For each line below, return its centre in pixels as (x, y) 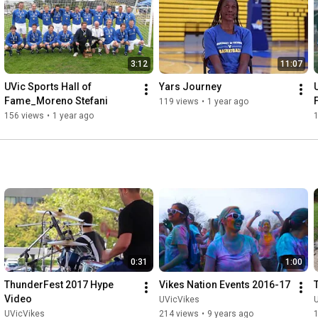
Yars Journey (190, 87)
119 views (179, 102)
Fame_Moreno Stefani (56, 101)
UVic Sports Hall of (48, 87)
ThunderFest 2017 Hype (59, 285)
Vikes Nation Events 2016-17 (225, 285)
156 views (24, 116)
